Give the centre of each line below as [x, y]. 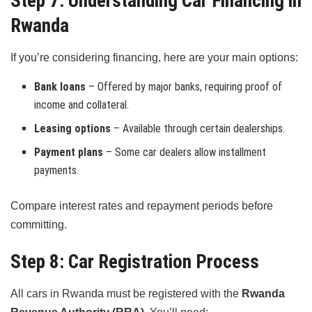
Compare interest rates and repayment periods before [142, 205]
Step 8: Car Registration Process [135, 262]
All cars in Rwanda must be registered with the [126, 293]
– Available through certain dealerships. [198, 128]
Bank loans [60, 86]
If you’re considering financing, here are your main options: [154, 57]
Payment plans [69, 152]
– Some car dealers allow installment [185, 152]
